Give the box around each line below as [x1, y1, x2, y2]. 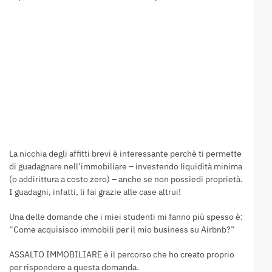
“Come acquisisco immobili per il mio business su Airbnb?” [9, 223, 235, 235]
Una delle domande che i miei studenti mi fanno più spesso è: [9, 211, 243, 222]
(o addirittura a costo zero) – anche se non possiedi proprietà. [9, 173, 243, 185]
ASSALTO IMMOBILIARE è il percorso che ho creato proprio [9, 248, 234, 260]
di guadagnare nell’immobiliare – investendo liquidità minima [9, 160, 242, 172]
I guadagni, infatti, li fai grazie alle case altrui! [9, 186, 181, 197]
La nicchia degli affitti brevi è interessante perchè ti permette [9, 148, 242, 159]
